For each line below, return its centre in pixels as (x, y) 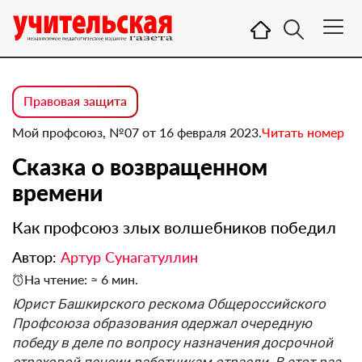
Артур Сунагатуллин (129, 257)
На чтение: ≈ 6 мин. (81, 279)
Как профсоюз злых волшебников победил (174, 227)
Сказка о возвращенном (140, 166)
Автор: (36, 257)
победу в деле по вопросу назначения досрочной (173, 343)
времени (57, 192)
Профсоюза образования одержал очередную (162, 323)
